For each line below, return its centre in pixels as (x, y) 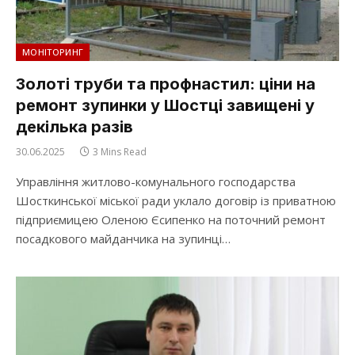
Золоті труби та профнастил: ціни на (166, 84)
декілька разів (74, 126)
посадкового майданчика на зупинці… (123, 238)
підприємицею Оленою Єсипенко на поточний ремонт (171, 219)
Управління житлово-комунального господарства (156, 181)
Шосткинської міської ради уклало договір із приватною (176, 200)
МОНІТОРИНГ (53, 52)
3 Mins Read (120, 151)
